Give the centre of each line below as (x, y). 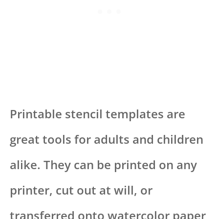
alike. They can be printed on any (103, 165)
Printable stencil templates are (98, 114)
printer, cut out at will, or (81, 190)
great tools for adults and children (107, 139)
